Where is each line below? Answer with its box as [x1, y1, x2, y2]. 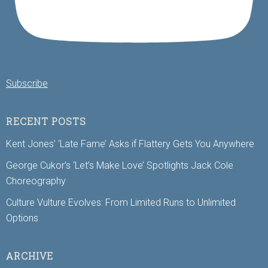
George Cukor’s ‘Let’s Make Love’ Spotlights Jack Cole [6, 159, 233, 171]
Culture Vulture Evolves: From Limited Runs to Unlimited [6, 196, 236, 208]
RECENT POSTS [6, 114, 86, 127]
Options [6, 212, 38, 224]
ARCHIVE [6, 249, 53, 262]
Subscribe [6, 77, 48, 89]
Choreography [6, 175, 66, 187]
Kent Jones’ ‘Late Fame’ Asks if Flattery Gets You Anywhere [6, 138, 254, 150]
